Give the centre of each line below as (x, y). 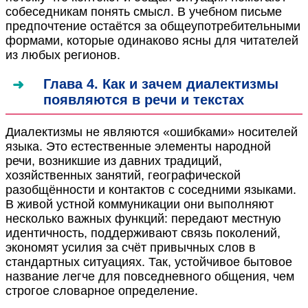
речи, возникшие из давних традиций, (114, 161)
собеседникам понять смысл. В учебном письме (144, 11)
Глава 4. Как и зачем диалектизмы (161, 84)
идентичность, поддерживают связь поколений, (143, 233)
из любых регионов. (63, 55)
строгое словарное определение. (102, 290)
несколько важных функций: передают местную (143, 218)
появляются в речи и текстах (144, 99)
